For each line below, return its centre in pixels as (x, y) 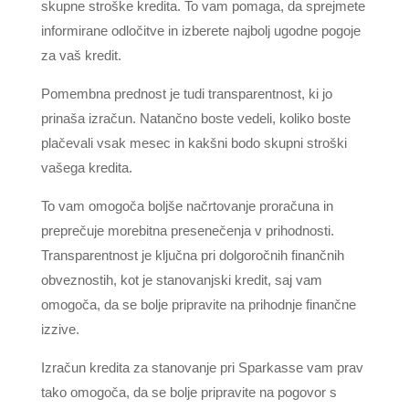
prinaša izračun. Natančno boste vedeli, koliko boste (195, 118)
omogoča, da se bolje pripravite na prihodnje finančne (198, 304)
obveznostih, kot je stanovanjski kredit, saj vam (181, 280)
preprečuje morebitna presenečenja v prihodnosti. (187, 231)
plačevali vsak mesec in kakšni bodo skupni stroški (194, 143)
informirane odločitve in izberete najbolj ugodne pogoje (200, 31)
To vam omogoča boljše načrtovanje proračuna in (187, 206)
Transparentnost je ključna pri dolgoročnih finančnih (192, 255)
